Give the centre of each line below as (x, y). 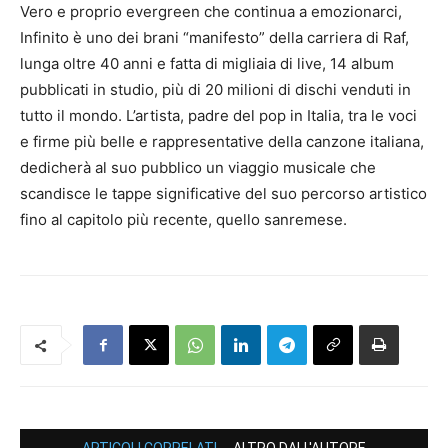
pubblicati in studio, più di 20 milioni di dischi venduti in (215, 90)
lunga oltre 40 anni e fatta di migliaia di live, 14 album (207, 64)
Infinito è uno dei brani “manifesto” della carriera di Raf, (214, 38)
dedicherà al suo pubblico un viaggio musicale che (198, 168)
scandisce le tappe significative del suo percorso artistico (223, 194)
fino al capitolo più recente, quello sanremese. (183, 220)
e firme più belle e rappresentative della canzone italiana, (222, 142)
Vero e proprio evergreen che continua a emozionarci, (211, 12)
